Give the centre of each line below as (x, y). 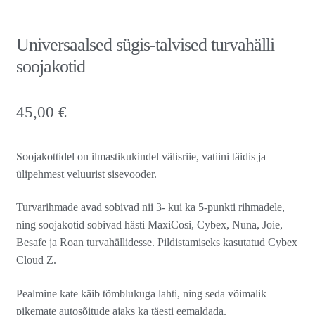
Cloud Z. (36, 260)
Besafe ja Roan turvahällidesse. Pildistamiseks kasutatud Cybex (156, 243)
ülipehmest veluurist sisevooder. (86, 174)
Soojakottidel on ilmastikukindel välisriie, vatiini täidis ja (141, 156)
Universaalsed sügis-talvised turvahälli (145, 44)
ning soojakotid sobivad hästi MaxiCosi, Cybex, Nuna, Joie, (149, 225)
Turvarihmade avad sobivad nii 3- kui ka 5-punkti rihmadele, (150, 207)
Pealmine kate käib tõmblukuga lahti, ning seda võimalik (141, 293)
